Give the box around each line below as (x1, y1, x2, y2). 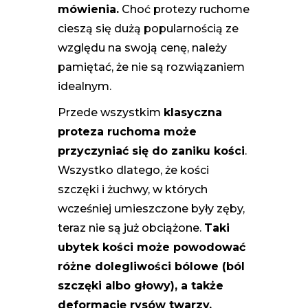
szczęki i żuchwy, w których (58, 182, 208, 196)
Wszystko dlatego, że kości (58, 163, 209, 177)
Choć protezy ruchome (119, 2, 250, 16)
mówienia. (58, 2, 119, 16)
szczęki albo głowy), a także (58, 278, 223, 292)
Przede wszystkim (58, 105, 164, 119)
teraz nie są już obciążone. (58, 221, 204, 234)
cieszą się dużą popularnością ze (58, 21, 239, 35)
